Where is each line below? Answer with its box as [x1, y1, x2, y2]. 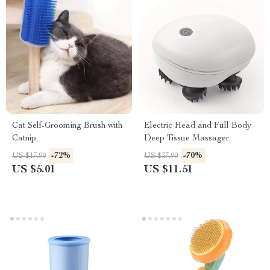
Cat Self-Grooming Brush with [12, 122, 122, 130]
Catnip [12, 134, 36, 143]
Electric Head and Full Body [144, 122, 251, 130]
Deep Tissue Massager [144, 134, 229, 143]
